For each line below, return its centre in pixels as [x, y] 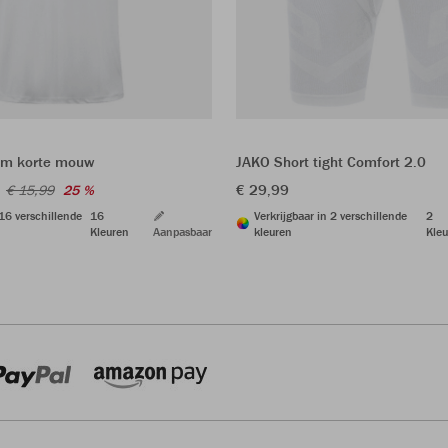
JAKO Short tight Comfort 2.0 [331, 161]
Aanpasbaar [182, 231]
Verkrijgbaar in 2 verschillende [330, 215]
